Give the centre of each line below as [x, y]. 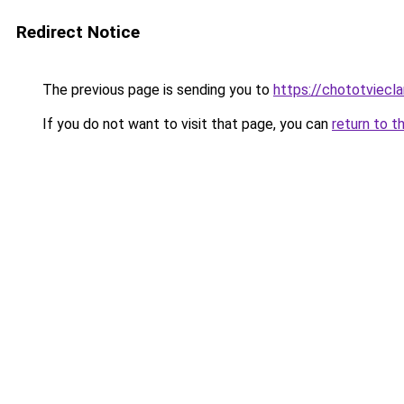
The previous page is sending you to [156, 90]
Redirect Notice [78, 32]
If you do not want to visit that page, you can [185, 124]
